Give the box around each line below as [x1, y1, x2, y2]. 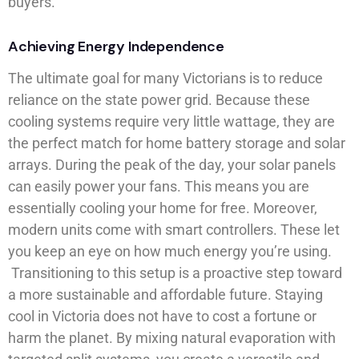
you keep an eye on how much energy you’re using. [8, 243, 332, 260]
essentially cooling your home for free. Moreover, [8, 200, 317, 217]
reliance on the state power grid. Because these [8, 91, 310, 109]
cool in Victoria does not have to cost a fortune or [8, 308, 317, 325]
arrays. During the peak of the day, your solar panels [8, 156, 336, 174]
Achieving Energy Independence [8, 37, 224, 57]
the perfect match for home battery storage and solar [8, 135, 345, 152]
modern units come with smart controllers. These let [8, 221, 340, 239]
